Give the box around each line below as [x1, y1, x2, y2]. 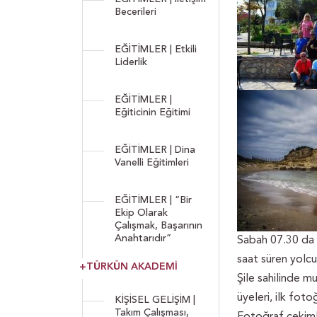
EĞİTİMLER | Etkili [115, 44, 197, 54]
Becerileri [115, 6, 156, 17]
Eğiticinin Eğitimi [115, 107, 190, 117]
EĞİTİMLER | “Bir [115, 195, 192, 205]
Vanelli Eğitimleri [115, 157, 189, 168]
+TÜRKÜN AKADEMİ [79, 261, 178, 272]
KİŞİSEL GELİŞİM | [115, 294, 195, 305]
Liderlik [115, 57, 147, 67]
